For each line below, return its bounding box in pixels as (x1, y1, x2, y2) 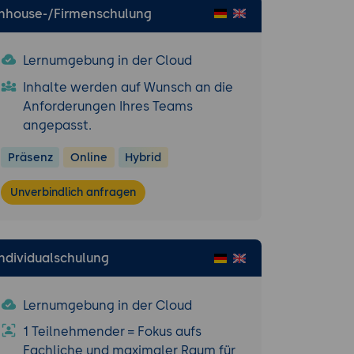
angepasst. (23, 118, 92, 134)
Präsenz (7, 149, 53, 164)
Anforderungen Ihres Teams (23, 99, 193, 115)
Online (70, 149, 107, 164)
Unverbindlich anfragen (10, 185, 137, 199)
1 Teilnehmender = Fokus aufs (23, 324, 201, 340)
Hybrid (125, 149, 162, 164)
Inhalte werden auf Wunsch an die (23, 80, 233, 96)
